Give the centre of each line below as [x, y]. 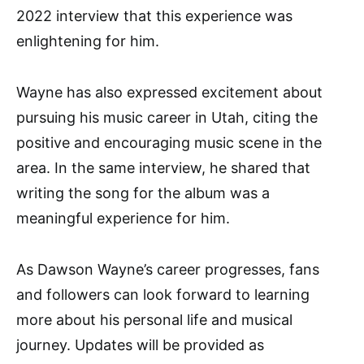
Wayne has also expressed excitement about [169, 93]
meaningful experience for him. [123, 219]
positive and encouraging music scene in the [169, 143]
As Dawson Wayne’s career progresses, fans [168, 270]
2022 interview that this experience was [154, 16]
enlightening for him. [88, 41]
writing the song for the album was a [143, 193]
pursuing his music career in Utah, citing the [167, 118]
